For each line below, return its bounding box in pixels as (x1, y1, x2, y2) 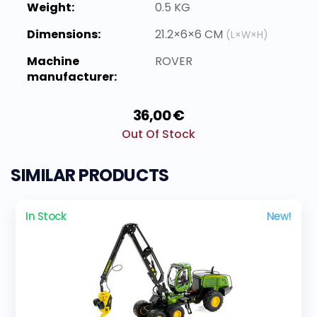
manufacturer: (27, 68, 117, 85)
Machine (27, 52, 79, 69)
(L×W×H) (226, 28, 268, 42)
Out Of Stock (122, 125, 195, 142)
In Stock (25, 208, 67, 224)
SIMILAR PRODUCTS (11, 163, 169, 187)
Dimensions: (27, 25, 100, 42)
